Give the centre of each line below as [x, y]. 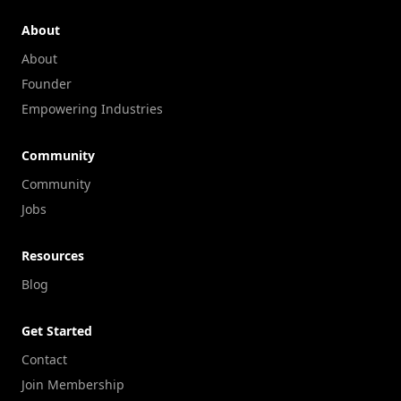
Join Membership [73, 384]
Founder [47, 83]
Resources [53, 255]
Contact [44, 359]
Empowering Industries [92, 108]
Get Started [57, 330]
